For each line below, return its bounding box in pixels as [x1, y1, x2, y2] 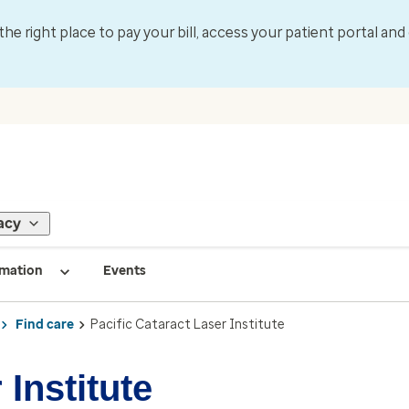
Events [103, 263, 146, 278]
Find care [16, 316, 74, 332]
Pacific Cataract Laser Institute [90, 316, 285, 332]
